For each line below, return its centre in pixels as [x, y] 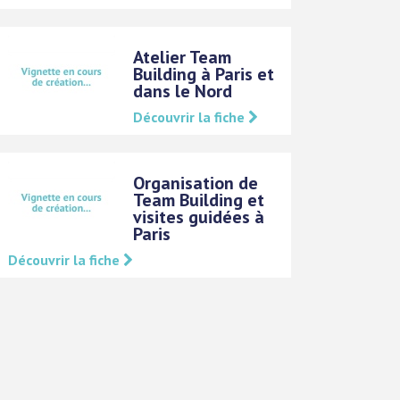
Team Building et [199, 200]
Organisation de [196, 183]
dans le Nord [183, 91]
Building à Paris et [204, 74]
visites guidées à [199, 217]
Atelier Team [183, 57]
